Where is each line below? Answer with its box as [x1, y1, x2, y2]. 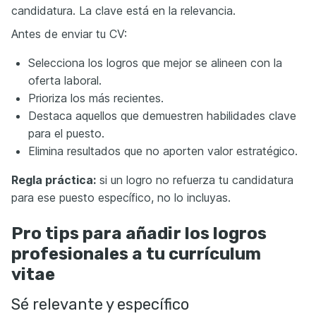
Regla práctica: [11, 173, 96, 188]
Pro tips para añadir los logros [11, 224, 267, 244]
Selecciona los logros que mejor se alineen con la [28, 56, 282, 71]
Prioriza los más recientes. [28, 91, 164, 106]
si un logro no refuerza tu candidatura [96, 173, 293, 188]
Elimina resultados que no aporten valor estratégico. [28, 144, 298, 159]
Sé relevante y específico [11, 295, 189, 315]
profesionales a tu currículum [11, 244, 261, 265]
